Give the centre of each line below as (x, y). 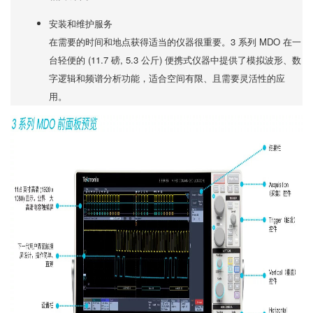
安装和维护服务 (81, 23)
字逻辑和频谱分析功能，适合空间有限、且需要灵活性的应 (167, 78)
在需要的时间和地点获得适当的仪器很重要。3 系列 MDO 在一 (175, 42)
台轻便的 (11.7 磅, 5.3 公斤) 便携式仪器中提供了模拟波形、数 (175, 60)
